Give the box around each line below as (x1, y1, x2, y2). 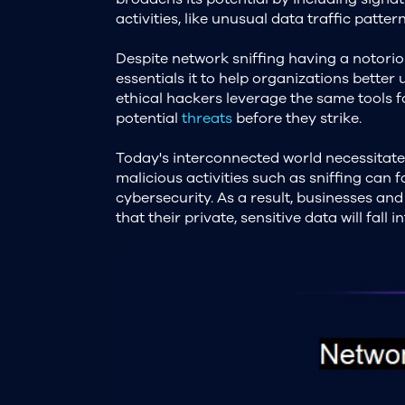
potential (115, 108, 182, 128)
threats (181, 108, 232, 128)
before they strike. (231, 108, 362, 128)
